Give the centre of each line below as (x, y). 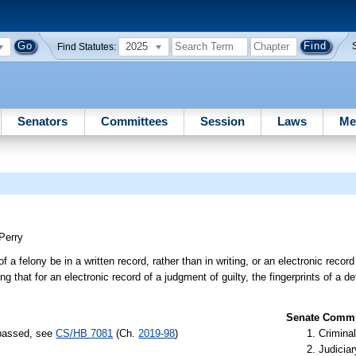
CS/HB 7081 (85, 333)
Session (222, 121)
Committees (134, 121)
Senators (43, 121)
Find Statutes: (87, 46)
